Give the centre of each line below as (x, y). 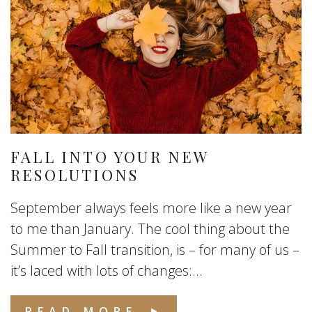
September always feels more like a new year (151, 208)
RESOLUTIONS (75, 175)
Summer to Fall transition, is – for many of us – (155, 250)
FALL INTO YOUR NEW (110, 157)
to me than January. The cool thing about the (150, 229)
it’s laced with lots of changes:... (107, 271)
